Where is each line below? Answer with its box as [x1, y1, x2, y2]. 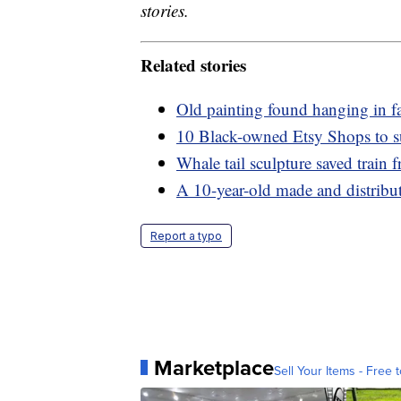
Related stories [141, 52, 246, 77]
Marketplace [154, 351, 274, 384]
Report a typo [150, 228, 222, 243]
